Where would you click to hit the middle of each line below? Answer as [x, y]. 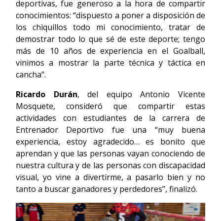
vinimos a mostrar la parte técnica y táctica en [110, 63]
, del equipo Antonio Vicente [141, 94]
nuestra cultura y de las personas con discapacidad [110, 166]
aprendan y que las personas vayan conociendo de [110, 154]
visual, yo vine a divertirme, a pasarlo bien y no [110, 177]
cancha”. [31, 75]
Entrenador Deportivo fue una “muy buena [110, 130]
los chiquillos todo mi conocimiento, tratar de [110, 27]
